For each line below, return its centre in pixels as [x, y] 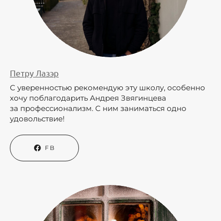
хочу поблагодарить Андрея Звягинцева [88, 98]
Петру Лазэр [34, 73]
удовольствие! [39, 118]
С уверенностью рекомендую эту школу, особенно [108, 87]
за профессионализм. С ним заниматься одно [98, 108]
